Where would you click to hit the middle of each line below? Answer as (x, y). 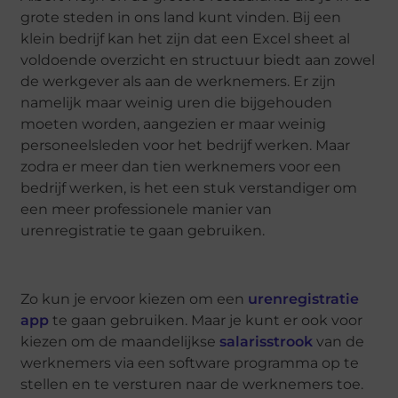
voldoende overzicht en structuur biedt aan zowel (198, 60)
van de (339, 341)
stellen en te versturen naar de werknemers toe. (192, 384)
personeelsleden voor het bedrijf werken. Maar (186, 145)
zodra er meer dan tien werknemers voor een (181, 166)
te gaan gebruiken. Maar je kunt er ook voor (206, 320)
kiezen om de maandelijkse (120, 341)
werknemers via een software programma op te (190, 362)
